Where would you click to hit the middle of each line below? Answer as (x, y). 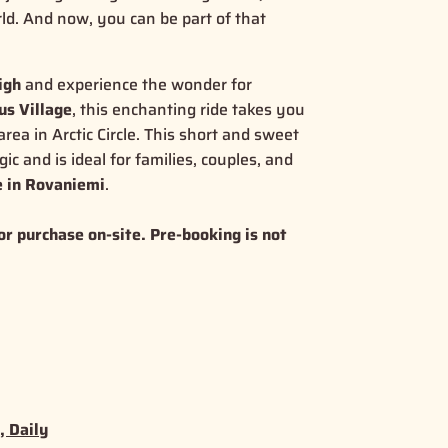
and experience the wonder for (137, 84)
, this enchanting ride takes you (189, 109)
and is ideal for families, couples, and (156, 159)
